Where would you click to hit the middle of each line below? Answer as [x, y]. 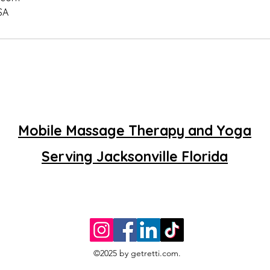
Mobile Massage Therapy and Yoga [135, 130]
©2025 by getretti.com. [138, 253]
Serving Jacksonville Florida [135, 156]
